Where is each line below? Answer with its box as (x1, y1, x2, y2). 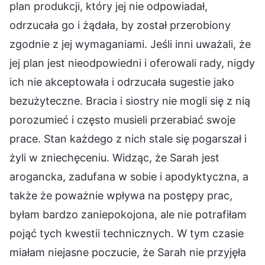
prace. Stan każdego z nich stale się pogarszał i (9, 132, 247, 145)
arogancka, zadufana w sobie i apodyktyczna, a (9, 170, 248, 183)
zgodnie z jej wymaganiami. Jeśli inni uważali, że (9, 37, 251, 50)
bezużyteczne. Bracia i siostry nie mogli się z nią (9, 94, 250, 107)
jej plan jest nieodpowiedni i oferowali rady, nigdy (9, 56, 255, 69)
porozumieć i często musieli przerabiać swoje (9, 113, 235, 126)
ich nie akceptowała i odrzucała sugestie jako (9, 75, 234, 88)
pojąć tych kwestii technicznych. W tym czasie (9, 227, 244, 240)
